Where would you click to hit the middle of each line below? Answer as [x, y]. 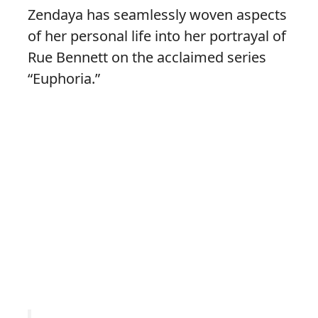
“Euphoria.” [64, 79]
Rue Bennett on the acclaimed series [147, 57]
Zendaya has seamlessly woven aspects [157, 15]
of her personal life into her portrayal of [157, 36]
